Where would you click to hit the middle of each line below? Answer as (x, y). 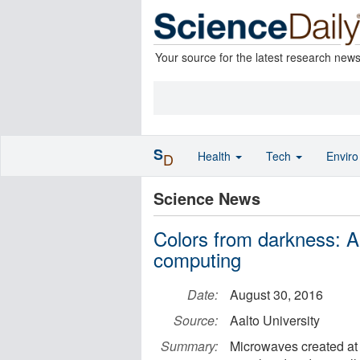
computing (197, 259)
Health (216, 156)
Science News (207, 198)
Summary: (189, 346)
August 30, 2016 (276, 295)
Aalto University (275, 320)
